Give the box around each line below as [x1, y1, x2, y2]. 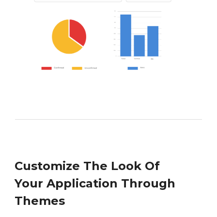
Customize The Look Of [14, 159, 160, 173]
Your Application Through [14, 176, 175, 191]
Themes [14, 194, 65, 208]
